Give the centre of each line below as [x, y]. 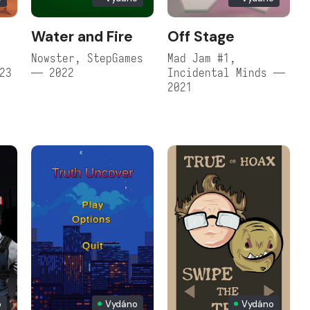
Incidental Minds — [226, 73]
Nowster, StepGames [87, 58]
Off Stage [201, 36]
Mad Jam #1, [201, 58]
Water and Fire [82, 36]
